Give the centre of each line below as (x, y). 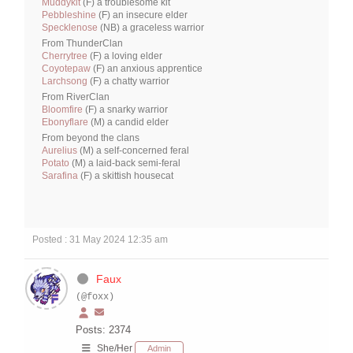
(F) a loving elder (125, 56)
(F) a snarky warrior (125, 110)
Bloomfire (62, 110)
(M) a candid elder (128, 123)
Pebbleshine (69, 15)
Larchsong (65, 82)
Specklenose (70, 28)
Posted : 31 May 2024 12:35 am (100, 240)
